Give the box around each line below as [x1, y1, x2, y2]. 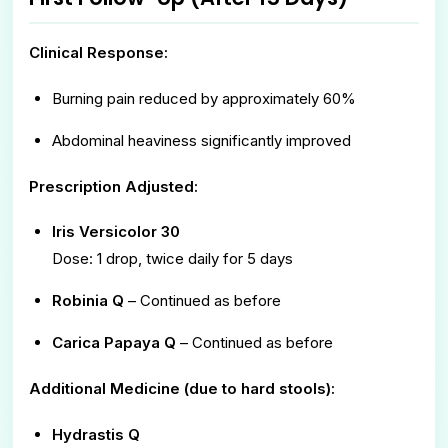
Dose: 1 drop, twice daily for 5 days [51, 249, 293, 269]
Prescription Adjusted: [29, 176, 198, 196]
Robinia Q [51, 291, 124, 311]
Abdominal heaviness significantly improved [51, 130, 351, 150]
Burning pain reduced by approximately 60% [51, 88, 356, 108]
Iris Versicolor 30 [51, 222, 180, 242]
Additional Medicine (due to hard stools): [29, 379, 335, 399]
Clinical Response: [29, 43, 168, 63]
